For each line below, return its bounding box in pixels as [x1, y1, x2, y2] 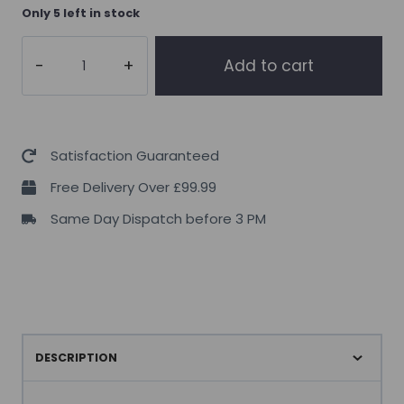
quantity [22, 291, 75, 310]
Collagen [22, 64, 78, 83]
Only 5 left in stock [22, 4, 140, 22]
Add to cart [224, 54, 314, 77]
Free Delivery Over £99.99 [50, 177, 216, 197]
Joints [22, 140, 59, 159]
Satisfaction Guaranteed [50, 145, 219, 165]
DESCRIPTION [34, 350, 117, 366]
